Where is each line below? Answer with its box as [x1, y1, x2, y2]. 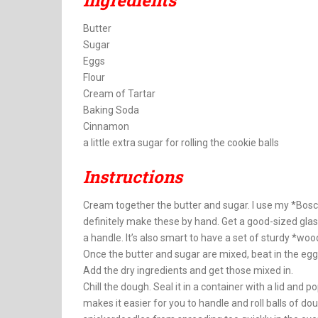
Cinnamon [83, 121, 129, 132]
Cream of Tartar [83, 88, 155, 99]
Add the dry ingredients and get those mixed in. [83, 265, 293, 276]
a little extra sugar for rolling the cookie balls [83, 137, 279, 148]
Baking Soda [83, 104, 139, 116]
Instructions [83, 165, 182, 188]
